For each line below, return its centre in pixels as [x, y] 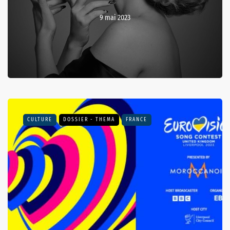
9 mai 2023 [115, 18]
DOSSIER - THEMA [89, 120]
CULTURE [40, 120]
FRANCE [137, 120]
